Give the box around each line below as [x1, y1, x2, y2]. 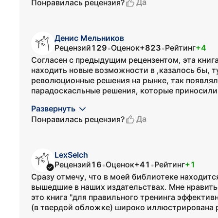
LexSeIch [54, 150, 88, 160]
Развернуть [31, 104, 75, 113]
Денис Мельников [54, 33, 124, 43]
